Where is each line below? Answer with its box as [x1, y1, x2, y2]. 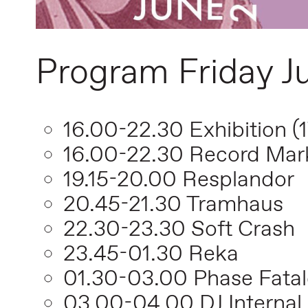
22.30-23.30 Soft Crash [63, 215, 295, 245]
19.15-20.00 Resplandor [63, 166, 294, 195]
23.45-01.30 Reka [63, 240, 239, 269]
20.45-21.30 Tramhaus [63, 190, 283, 220]
